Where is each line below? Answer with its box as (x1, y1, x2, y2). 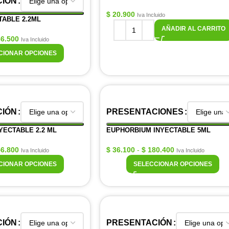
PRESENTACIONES (106, 107, 184, 116)
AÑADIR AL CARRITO (161, 25, 225, 32)
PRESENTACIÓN (106, 218, 172, 227)
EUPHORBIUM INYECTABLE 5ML (106, 126, 211, 134)
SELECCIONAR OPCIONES (133, 161, 212, 168)
